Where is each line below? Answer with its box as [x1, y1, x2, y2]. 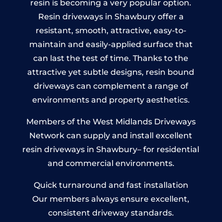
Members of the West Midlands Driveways [26, 116, 196, 126]
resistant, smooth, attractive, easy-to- [35, 25, 186, 35]
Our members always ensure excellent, [32, 194, 190, 204]
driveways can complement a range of [33, 81, 188, 91]
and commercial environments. [47, 158, 174, 168]
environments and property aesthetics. [32, 95, 190, 105]
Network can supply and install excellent [29, 130, 193, 140]
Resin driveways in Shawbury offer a [38, 11, 184, 21]
